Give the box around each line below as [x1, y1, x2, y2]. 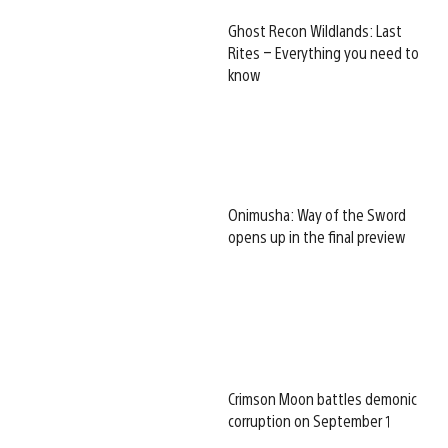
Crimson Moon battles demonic [228, 388, 417, 410]
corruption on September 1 [228, 410, 390, 432]
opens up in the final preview [228, 226, 406, 248]
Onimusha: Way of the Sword [228, 204, 406, 226]
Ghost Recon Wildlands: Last [228, 20, 402, 42]
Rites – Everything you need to [228, 42, 419, 64]
